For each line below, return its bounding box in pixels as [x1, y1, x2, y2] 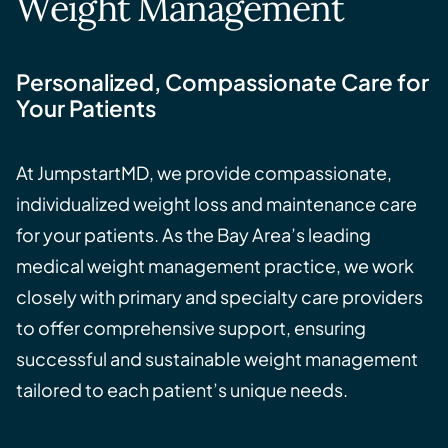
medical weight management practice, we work [16, 254, 414, 277]
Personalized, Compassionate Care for [16, 68, 429, 96]
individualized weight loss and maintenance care [16, 192, 417, 215]
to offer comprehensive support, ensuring [16, 316, 366, 339]
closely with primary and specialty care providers [16, 285, 423, 308]
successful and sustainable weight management [16, 347, 418, 370]
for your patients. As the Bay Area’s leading [16, 223, 371, 246]
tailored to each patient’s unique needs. [16, 378, 348, 401]
